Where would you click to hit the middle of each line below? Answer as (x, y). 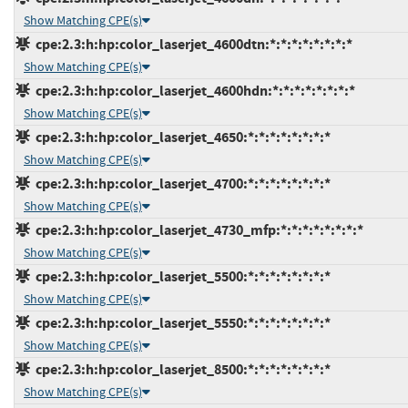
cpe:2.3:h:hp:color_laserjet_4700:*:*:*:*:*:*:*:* (180, 183)
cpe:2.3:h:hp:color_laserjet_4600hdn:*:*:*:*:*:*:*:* (193, 90)
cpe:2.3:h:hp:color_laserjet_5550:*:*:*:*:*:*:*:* (180, 322)
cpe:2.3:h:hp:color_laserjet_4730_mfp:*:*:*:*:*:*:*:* (197, 229)
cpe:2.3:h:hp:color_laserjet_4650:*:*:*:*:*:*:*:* (180, 137)
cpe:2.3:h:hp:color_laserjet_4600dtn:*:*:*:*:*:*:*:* (191, 44)
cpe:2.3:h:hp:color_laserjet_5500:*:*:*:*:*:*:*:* (180, 276)
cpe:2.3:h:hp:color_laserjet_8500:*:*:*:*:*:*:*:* (180, 369)
